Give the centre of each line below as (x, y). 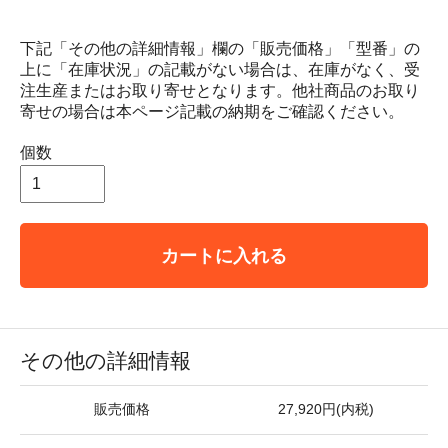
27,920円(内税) (326, 409)
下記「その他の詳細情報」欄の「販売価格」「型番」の (220, 48)
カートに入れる (224, 255)
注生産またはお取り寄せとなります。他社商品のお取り (220, 90)
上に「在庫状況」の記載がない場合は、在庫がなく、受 (220, 69)
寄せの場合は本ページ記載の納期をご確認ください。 (212, 111)
